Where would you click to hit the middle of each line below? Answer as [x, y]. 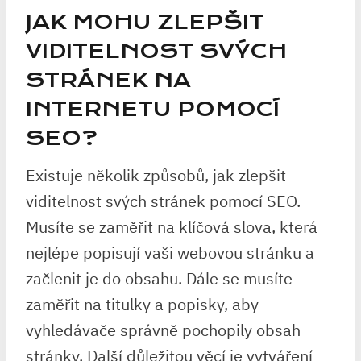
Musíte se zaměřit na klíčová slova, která [172, 227]
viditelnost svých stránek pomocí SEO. [163, 201]
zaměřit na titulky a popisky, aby [142, 304]
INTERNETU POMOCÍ [153, 109]
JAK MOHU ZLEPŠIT [145, 22]
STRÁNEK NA [108, 80]
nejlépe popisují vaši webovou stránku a [170, 253]
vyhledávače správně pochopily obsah [163, 330]
